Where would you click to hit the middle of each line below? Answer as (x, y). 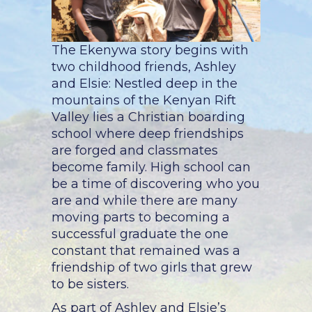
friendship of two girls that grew (152, 267)
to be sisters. (90, 284)
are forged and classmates (135, 150)
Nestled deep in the (174, 83)
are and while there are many (145, 200)
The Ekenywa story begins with (150, 50)
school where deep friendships (148, 133)
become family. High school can (151, 167)
